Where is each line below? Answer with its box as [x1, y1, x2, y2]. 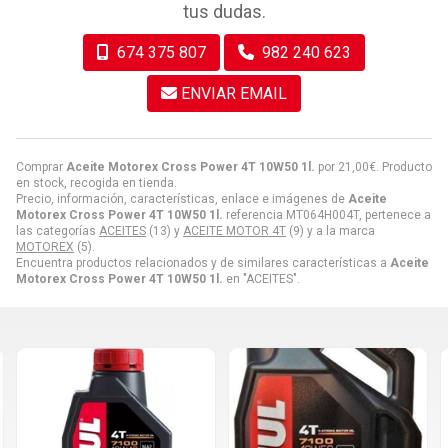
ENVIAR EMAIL [181, 83, 287, 103]
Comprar [16, 159, 66, 174]
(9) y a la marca [286, 223, 375, 238]
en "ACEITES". [223, 271, 300, 286]
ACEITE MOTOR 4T [183, 223, 286, 238]
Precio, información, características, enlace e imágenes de [16, 191, 348, 206]
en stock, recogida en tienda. [16, 175, 177, 190]
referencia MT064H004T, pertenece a [223, 207, 431, 222]
